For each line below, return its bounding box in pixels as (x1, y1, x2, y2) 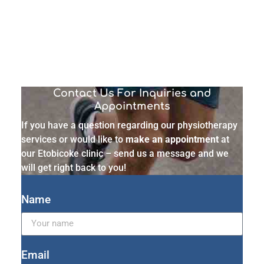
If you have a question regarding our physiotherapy (21, 119, 237, 131)
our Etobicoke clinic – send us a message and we (21, 147, 229, 159)
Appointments (94, 100, 170, 112)
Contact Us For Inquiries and (53, 87, 211, 99)
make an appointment (126, 133, 219, 145)
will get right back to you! (21, 161, 126, 173)
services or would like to (21, 133, 126, 145)
